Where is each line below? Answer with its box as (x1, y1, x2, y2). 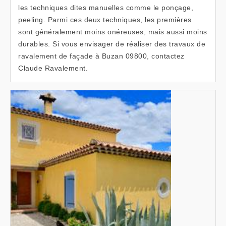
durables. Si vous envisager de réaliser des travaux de (18, 40, 205, 48)
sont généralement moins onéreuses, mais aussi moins (18, 28, 207, 36)
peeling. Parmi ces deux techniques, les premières (18, 16, 192, 24)
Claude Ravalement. (18, 64, 88, 72)
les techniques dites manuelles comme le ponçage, (18, 4, 193, 12)
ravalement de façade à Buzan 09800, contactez (18, 52, 185, 60)
